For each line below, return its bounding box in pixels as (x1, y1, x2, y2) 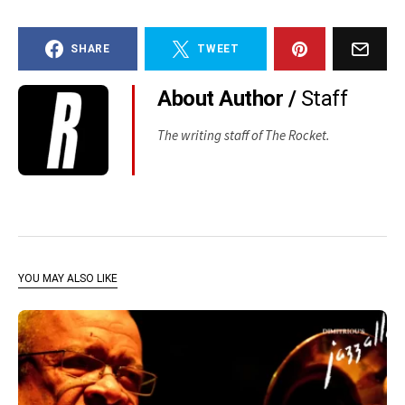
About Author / (157, 86, 301, 111)
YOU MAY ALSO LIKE (18, 272, 118, 285)
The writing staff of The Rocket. (157, 127, 330, 144)
